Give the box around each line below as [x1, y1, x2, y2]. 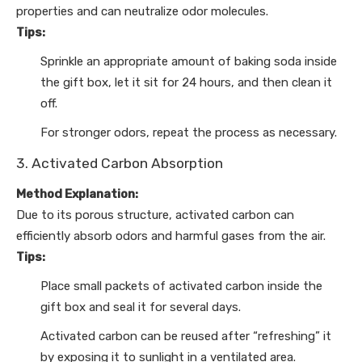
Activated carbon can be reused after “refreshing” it [40, 328, 331, 343]
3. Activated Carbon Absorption [16, 154, 223, 171]
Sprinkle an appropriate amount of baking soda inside [40, 53, 337, 69]
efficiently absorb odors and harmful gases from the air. [16, 228, 326, 243]
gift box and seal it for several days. [40, 299, 241, 314]
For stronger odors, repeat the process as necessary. [40, 124, 337, 140]
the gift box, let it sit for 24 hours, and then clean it [40, 74, 332, 90]
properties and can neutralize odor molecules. [16, 3, 268, 19]
